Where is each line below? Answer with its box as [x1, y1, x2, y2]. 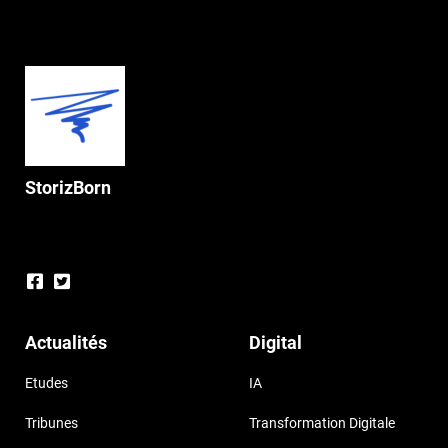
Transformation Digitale [249, 415, 395, 432]
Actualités [25, 332, 107, 354]
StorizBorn [25, 177, 111, 199]
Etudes [25, 375, 68, 392]
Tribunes [25, 415, 78, 432]
